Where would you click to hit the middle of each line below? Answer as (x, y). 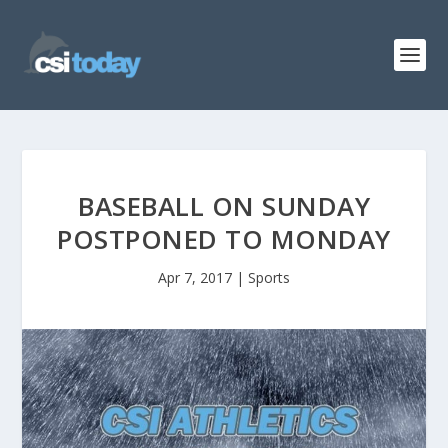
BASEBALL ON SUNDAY (224, 206)
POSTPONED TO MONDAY (224, 239)
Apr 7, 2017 (195, 277)
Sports (269, 277)
